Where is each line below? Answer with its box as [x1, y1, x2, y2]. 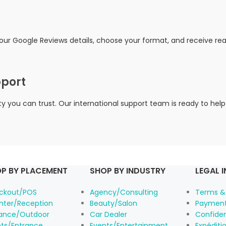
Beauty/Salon [89, 198, 137, 208]
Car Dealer [89, 209, 127, 219]
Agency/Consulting [89, 187, 158, 197]
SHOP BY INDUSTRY [89, 165, 165, 177]
